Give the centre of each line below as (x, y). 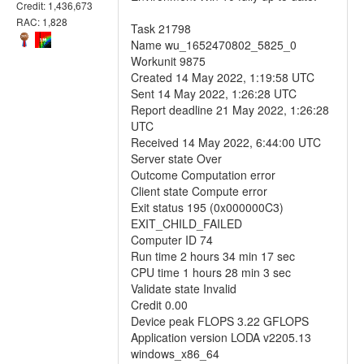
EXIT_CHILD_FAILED (186, 223)
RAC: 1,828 (42, 21)
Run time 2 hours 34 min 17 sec (213, 256)
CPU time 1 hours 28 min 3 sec (211, 272)
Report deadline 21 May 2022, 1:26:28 (230, 110)
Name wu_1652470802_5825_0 (214, 45)
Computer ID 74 (172, 240)
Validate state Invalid (184, 288)
